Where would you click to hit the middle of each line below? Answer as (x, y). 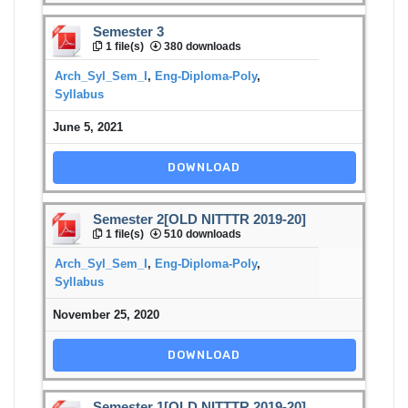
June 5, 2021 (87, 127)
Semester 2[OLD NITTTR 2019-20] (199, 219)
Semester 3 (128, 31)
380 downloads (201, 46)
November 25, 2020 (106, 314)
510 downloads (201, 234)
